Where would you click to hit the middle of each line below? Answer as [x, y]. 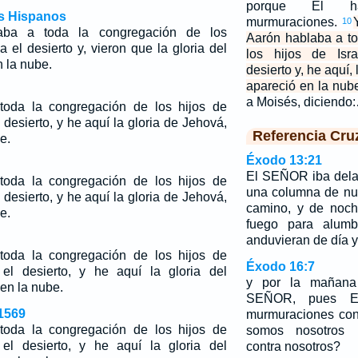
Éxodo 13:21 [284, 160]
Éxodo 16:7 [280, 267]
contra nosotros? [293, 346]
